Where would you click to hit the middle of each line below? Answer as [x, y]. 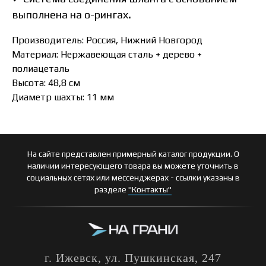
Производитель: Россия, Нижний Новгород [107, 40]
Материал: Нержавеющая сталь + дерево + [107, 54]
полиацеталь [41, 69]
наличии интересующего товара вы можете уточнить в [133, 166]
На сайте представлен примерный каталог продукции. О [133, 154]
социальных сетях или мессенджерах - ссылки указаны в [133, 178]
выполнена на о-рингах [70, 15]
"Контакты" [150, 189]
